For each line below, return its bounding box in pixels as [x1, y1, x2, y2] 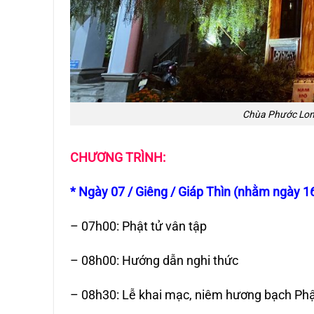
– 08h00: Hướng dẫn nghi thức [70, 252, 239, 268]
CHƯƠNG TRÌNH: [70, 149, 166, 165]
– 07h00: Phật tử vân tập [70, 218, 207, 233]
